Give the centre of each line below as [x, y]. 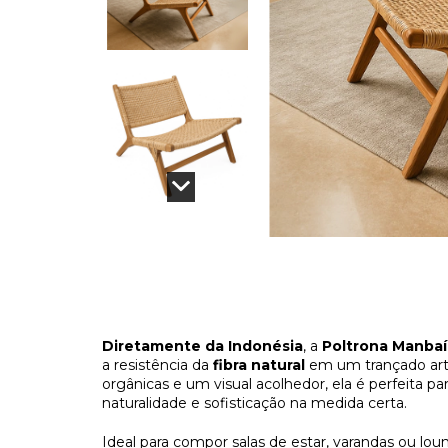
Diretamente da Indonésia [202, 346]
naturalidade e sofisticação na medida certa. [254, 403]
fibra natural [259, 365]
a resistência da [155, 365]
